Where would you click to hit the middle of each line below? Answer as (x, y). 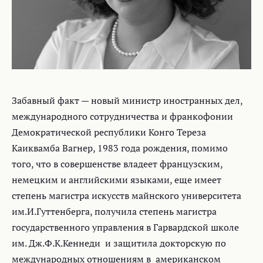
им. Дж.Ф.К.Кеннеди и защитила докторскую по (119, 243)
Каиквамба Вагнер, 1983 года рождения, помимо (120, 148)
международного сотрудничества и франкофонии (122, 116)
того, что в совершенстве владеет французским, (117, 164)
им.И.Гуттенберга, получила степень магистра (114, 211)
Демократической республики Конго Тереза (109, 132)
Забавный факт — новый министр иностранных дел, (127, 100)
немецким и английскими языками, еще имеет (117, 180)
